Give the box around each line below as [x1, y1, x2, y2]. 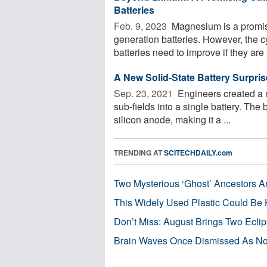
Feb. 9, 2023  [114, 18, 169, 33]
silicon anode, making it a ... [114, 112, 231, 126]
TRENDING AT [114, 147, 164, 158]
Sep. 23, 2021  [114, 86, 175, 100]
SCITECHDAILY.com [164, 147, 232, 158]
